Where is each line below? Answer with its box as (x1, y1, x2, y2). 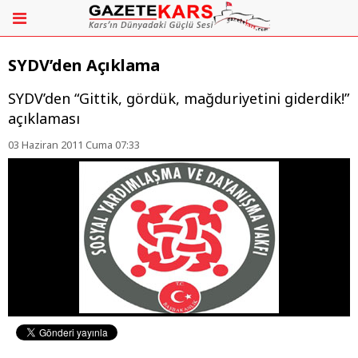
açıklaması (8, 109, 80, 129)
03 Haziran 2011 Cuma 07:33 (8, 137, 140, 153)
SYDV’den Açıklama (8, 54, 160, 77)
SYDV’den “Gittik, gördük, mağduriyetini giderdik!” (8, 89, 349, 109)
